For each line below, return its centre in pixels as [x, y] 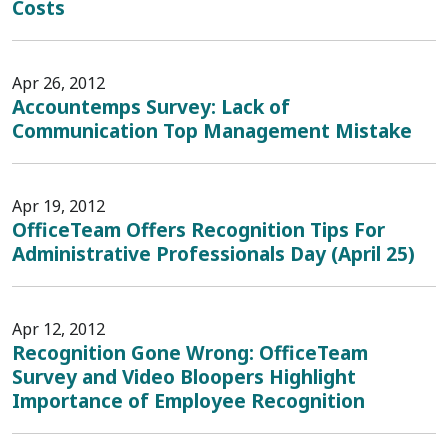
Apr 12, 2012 [58, 329]
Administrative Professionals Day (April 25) [213, 253]
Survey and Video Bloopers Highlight [184, 376]
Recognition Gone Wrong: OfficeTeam [190, 352]
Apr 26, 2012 [58, 83]
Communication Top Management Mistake [212, 130]
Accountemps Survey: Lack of [151, 106]
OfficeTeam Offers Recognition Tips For [198, 229]
